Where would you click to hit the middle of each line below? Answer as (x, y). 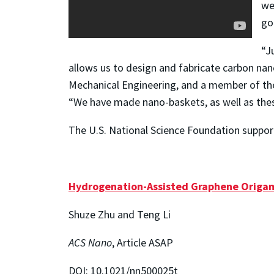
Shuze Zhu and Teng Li (120, 214)
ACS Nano (90, 242)
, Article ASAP (143, 242)
